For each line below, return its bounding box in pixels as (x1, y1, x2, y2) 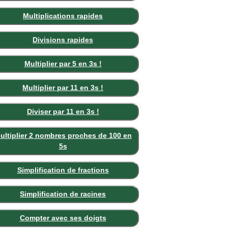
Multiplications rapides (23, 12, 103, 20)
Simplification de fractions (17, 166, 109, 174)
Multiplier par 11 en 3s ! (22, 83, 103, 92)
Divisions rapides (33, 36, 93, 44)
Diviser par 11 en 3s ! (26, 107, 99, 116)
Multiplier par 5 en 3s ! (24, 60, 102, 68)
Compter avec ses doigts (19, 214, 106, 222)
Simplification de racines (20, 190, 106, 198)
